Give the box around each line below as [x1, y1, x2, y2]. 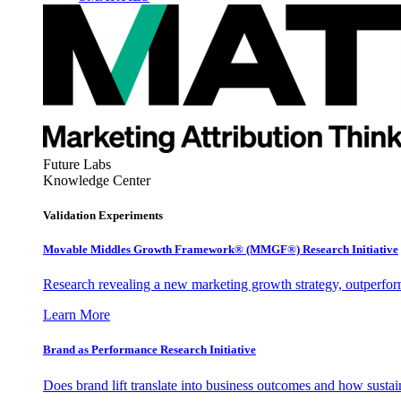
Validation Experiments [43, 208, 163, 222]
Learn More [43, 307, 110, 323]
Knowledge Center [43, 172, 150, 188]
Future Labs [43, 156, 111, 172]
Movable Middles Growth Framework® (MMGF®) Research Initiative [43, 243, 398, 257]
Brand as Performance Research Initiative [43, 343, 256, 357]
